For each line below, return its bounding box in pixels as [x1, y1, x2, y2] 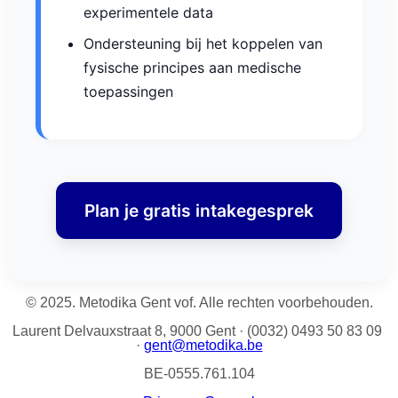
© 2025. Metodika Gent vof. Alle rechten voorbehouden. [25, 295, 373, 311]
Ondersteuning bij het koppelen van [84, 35, 322, 53]
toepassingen [84, 83, 173, 101]
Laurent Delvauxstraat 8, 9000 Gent [12, 323, 239, 339]
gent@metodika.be [143, 338, 263, 354]
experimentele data [84, 4, 213, 22]
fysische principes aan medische [84, 59, 301, 77]
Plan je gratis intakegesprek [84, 200, 314, 222]
